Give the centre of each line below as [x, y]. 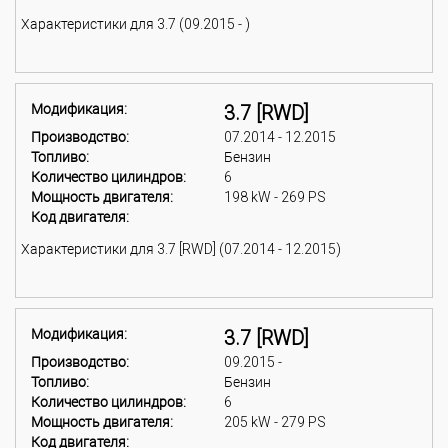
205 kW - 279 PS [275, 422]
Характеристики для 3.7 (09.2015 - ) [135, 24]
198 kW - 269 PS [275, 197]
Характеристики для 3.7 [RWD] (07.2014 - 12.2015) [181, 249]
